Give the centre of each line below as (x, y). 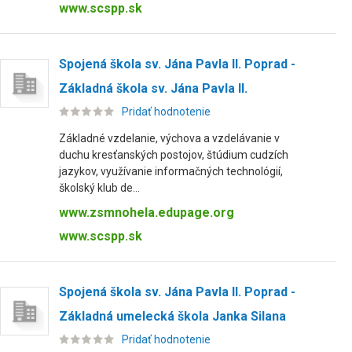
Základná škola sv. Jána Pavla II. (153, 88)
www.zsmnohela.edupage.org (147, 213)
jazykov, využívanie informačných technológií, (171, 171)
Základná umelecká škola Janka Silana (172, 316)
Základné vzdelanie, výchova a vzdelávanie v (169, 138)
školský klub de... (99, 188)
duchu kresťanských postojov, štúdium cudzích (174, 155)
